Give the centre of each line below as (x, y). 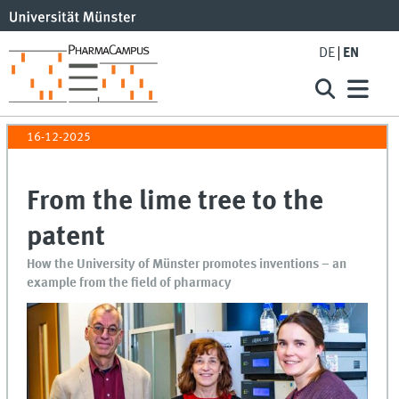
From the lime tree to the (175, 202)
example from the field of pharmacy (130, 284)
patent (66, 238)
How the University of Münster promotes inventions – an (187, 265)
